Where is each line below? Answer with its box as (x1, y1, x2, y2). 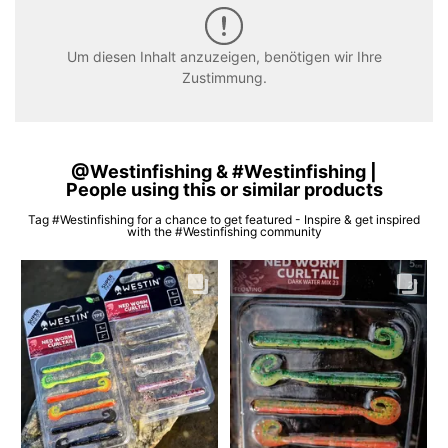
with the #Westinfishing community (126, 224, 322, 240)
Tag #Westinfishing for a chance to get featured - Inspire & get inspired (28, 212, 420, 228)
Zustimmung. (181, 69, 267, 87)
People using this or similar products (65, 179, 383, 201)
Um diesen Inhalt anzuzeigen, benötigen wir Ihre (66, 48, 382, 66)
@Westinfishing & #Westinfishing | (71, 161, 377, 183)
